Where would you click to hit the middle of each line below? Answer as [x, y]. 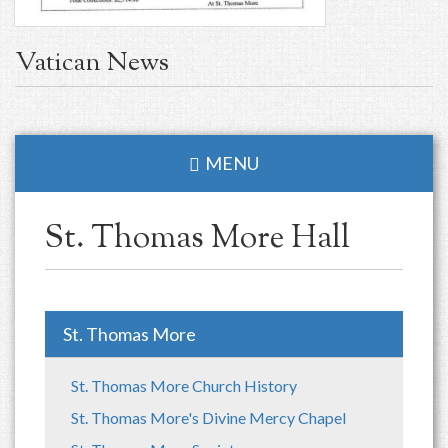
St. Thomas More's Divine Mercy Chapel [209, 418]
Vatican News [92, 64]
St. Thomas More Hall [197, 239]
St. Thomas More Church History [184, 386]
